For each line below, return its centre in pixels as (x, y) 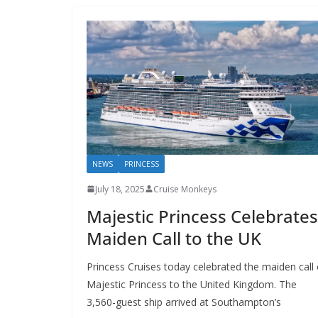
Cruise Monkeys (185, 189)
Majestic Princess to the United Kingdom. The (192, 284)
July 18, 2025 (120, 189)
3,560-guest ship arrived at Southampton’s (184, 302)
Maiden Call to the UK (174, 238)
